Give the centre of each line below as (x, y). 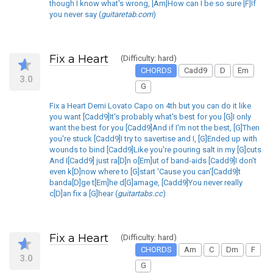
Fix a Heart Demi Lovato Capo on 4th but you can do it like (150, 106)
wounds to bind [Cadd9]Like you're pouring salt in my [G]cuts (155, 150)
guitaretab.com (127, 15)
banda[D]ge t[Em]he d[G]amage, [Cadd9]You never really (146, 183)
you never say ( (75, 15)
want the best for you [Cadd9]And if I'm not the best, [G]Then (154, 128)
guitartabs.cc (140, 194)
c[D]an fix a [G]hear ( (83, 194)
